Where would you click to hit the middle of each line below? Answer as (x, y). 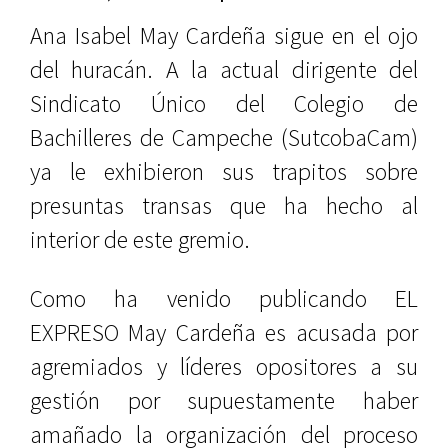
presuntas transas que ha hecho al (224, 205)
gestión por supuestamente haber (224, 400)
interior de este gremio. (140, 239)
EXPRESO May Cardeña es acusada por (224, 332)
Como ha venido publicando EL (224, 298)
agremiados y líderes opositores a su (224, 366)
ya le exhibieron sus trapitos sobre (224, 171)
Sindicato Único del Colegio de (224, 103)
